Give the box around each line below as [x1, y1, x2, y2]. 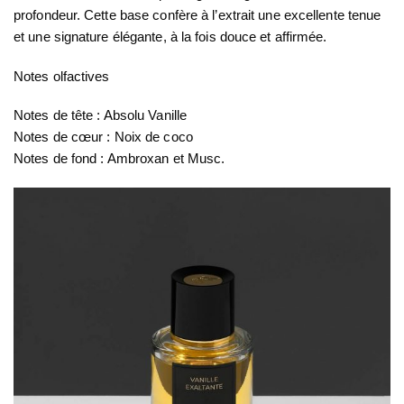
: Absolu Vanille [93, 107, 188, 124]
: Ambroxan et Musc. [96, 151, 225, 167]
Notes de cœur [14, 129, 104, 145]
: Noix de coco [103, 129, 193, 145]
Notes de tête [14, 107, 94, 124]
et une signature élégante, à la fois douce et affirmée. [14, 29, 327, 45]
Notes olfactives [14, 68, 110, 84]
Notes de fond [14, 151, 97, 167]
